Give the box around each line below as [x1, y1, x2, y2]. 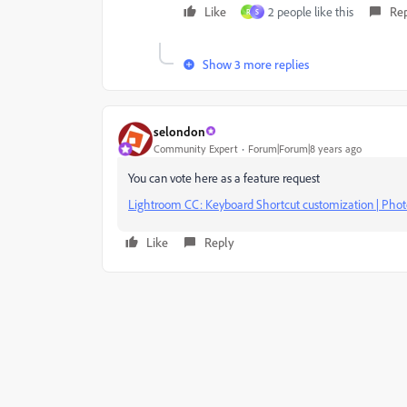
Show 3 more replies [203, 56, 309, 72]
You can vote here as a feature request [128, 170, 320, 185]
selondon [154, 123, 205, 139]
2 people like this [268, 4, 353, 19]
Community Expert [154, 141, 238, 155]
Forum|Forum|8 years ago [248, 141, 362, 155]
